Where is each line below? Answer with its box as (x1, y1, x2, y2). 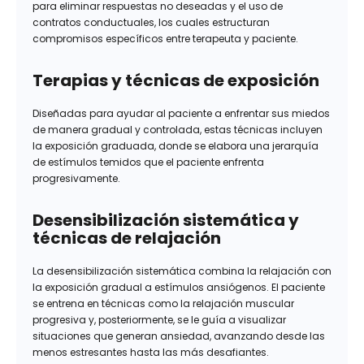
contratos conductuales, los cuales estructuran (32, 15, 270, 30)
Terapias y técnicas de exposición (32, 69, 319, 93)
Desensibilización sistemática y (32, 209, 299, 232)
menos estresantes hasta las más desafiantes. (32, 345, 269, 360)
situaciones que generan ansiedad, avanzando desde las (32, 329, 325, 344)
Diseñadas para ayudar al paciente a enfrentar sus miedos (32, 106, 330, 121)
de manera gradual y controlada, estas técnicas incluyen (32, 123, 323, 137)
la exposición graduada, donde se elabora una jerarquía (32, 139, 318, 154)
